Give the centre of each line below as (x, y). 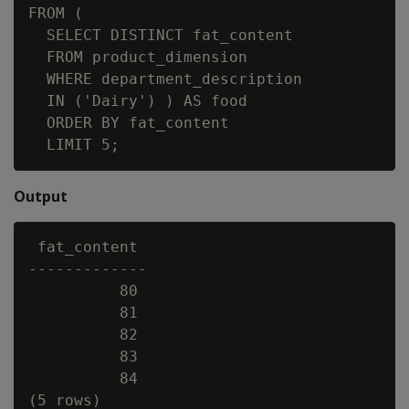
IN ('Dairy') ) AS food (138, 101)
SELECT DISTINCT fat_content (161, 35)
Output (41, 196)
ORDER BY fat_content (129, 123)
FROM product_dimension (138, 57)
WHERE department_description (165, 79)
